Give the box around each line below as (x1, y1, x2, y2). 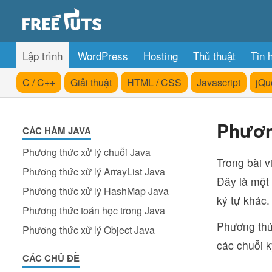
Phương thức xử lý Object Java (22, 223, 155, 237)
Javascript (197, 75, 240, 89)
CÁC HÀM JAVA (22, 124, 91, 137)
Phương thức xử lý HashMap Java (22, 184, 169, 198)
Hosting (143, 48, 178, 63)
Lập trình (22, 48, 63, 63)
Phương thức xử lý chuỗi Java (22, 145, 151, 159)
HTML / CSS (127, 75, 182, 89)
